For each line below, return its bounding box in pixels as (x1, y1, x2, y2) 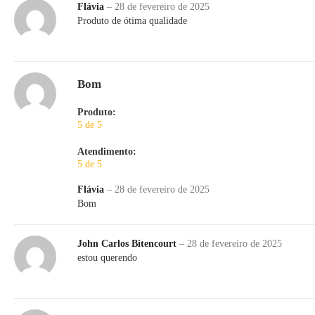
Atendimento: (77, 146, 136, 157)
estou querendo (77, 252, 137, 264)
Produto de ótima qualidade (77, 15, 187, 27)
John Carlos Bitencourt (77, 238, 179, 250)
